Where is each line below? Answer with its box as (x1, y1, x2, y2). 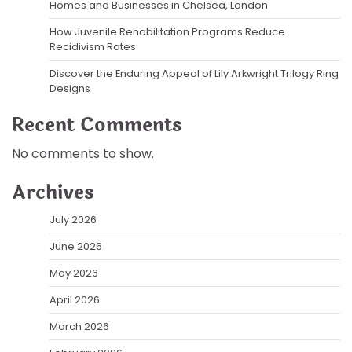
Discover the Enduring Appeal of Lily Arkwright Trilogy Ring (49, 65, 339, 81)
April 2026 (49, 291, 100, 307)
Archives (12, 178, 94, 207)
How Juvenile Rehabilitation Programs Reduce (49, 24, 285, 39)
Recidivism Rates (49, 38, 136, 54)
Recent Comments (12, 110, 182, 140)
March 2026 (49, 318, 109, 334)
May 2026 (49, 265, 98, 280)
